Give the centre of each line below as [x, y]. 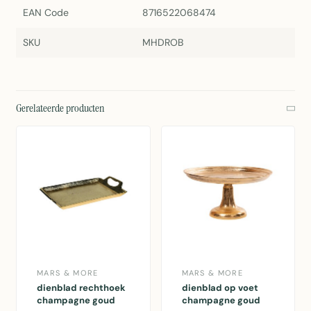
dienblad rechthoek [81, 287]
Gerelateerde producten [60, 108]
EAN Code [46, 13]
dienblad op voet [220, 287]
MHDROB [162, 43]
